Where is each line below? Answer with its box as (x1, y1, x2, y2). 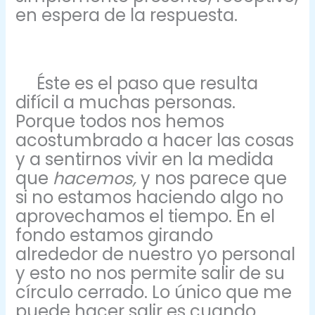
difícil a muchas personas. (15, 91, 236, 115)
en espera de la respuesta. (15, 3, 238, 27)
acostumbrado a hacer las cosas (15, 129, 295, 153)
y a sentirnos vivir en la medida (15, 148, 274, 172)
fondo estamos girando (15, 224, 214, 247)
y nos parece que (141, 167, 288, 191)
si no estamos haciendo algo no (15, 186, 284, 210)
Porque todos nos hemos (15, 110, 225, 134)
